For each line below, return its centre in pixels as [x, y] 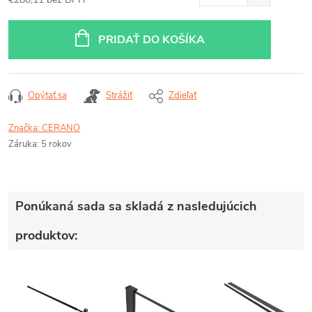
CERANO [61, 128]
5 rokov [56, 144]
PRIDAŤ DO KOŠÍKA [151, 40]
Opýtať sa [47, 95]
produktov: [46, 235]
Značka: [25, 128]
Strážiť [119, 95]
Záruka [23, 144]
